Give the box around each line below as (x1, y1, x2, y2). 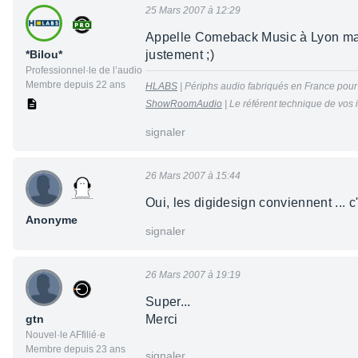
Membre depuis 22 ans (26, 79, 125, 91)
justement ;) (145, 48, 214, 62)
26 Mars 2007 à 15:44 (145, 170, 241, 182)
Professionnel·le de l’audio (26, 65, 142, 77)
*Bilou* (26, 48, 62, 62)
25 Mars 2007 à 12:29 (145, 5, 241, 17)
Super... (145, 295, 191, 309)
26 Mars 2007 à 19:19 (145, 269, 241, 281)
